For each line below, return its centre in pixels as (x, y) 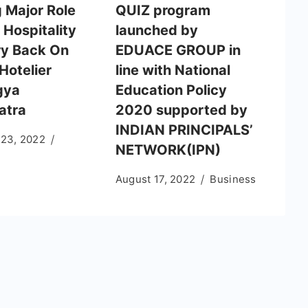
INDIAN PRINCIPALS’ (184, 130)
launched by (156, 30)
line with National (173, 70)
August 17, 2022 (155, 179)
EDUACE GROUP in (178, 50)
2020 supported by (181, 110)
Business (233, 179)
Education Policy (171, 90)
